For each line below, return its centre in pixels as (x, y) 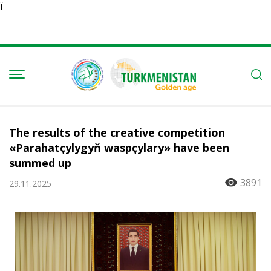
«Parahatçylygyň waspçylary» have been (119, 148)
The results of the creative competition (117, 132)
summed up (40, 163)
